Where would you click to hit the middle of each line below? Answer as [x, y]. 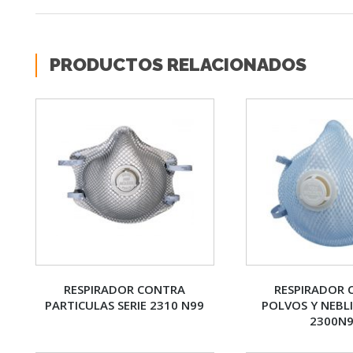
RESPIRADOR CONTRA [125, 289]
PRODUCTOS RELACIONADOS [178, 64]
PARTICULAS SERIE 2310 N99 [125, 305]
